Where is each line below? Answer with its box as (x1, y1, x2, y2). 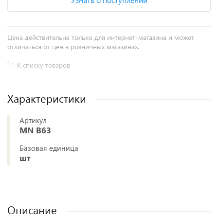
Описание (7, 202, 57, 217)
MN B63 (19, 125, 51, 136)
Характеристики (7, 91, 86, 106)
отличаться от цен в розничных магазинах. (7, 42, 139, 51)
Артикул (19, 115, 47, 125)
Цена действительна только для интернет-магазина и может (7, 33, 194, 42)
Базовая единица (19, 143, 78, 153)
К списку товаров (17, 60, 70, 70)
